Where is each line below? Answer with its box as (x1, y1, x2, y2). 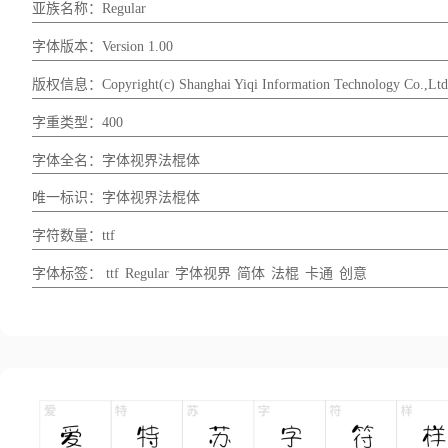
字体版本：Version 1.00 (32, 39, 173, 55)
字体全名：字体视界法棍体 (32, 152, 200, 168)
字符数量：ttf (32, 228, 115, 244)
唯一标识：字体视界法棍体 (32, 190, 200, 206)
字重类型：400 (32, 114, 123, 130)
